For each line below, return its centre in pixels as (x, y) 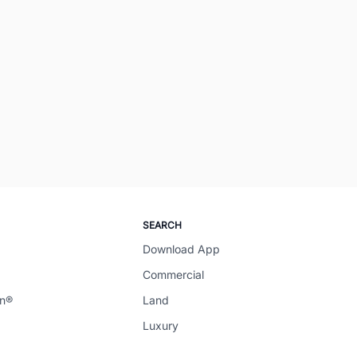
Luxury (161, 326)
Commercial (174, 275)
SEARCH (163, 226)
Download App (182, 249)
